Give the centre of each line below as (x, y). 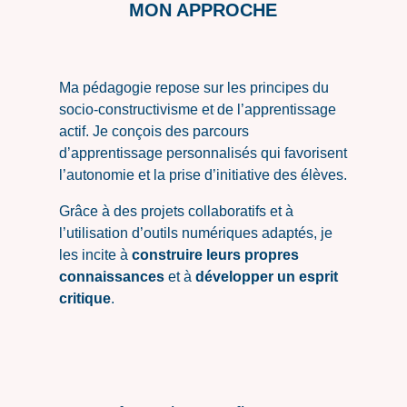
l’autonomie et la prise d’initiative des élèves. (203, 175)
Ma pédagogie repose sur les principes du (194, 88)
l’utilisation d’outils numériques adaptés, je (195, 233)
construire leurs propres (215, 255)
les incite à (95, 255)
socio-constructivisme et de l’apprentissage (197, 110)
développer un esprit (266, 277)
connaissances (111, 277)
